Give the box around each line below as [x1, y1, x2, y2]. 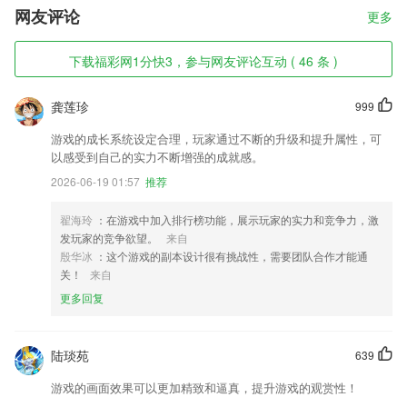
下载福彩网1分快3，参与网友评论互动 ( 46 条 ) [69, 52, 338, 70]
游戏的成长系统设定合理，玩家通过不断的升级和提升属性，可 [51, 130, 382, 147]
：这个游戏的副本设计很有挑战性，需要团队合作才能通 [95, 248, 368, 263]
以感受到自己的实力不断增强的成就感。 [51, 148, 263, 165]
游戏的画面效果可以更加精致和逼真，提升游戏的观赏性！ [51, 379, 358, 396]
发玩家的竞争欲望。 [60, 230, 161, 245]
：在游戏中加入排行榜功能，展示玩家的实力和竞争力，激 [95, 212, 379, 227]
